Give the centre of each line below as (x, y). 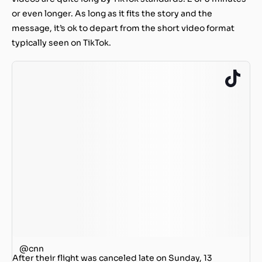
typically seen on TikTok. (61, 42)
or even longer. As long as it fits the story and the (112, 13)
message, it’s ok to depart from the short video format (123, 28)
